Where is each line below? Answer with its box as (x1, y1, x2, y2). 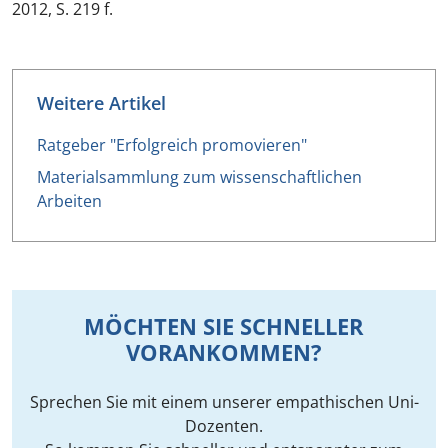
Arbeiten (37, 190, 102, 212)
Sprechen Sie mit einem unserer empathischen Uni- (29, 391, 419, 413)
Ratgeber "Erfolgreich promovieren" (37, 134, 307, 156)
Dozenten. (185, 415, 263, 437)
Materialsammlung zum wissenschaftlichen (37, 166, 362, 188)
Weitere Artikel (37, 91, 166, 115)
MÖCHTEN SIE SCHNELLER (84, 312, 364, 341)
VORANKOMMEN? (126, 338, 322, 367)
